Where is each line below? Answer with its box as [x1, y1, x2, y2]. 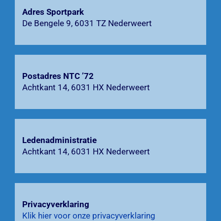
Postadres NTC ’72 [22, 71, 94, 81]
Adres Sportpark [22, 7, 84, 17]
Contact [14, 44, 44, 58]
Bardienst [14, 16, 52, 30]
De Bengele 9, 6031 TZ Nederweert [22, 18, 152, 29]
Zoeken [13, 71, 43, 84]
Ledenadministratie [22, 135, 97, 146]
